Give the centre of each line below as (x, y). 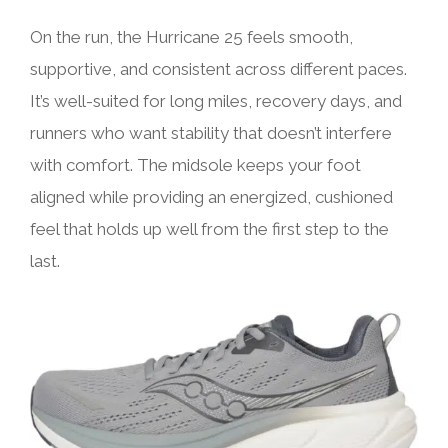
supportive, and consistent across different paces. (218, 69)
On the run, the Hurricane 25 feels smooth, (191, 37)
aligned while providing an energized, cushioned (211, 197)
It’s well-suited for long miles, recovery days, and (216, 101)
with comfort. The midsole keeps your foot (195, 165)
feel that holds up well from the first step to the (209, 229)
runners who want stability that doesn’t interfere (211, 133)
